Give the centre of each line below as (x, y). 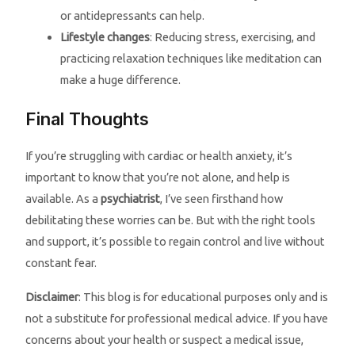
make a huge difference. (121, 80)
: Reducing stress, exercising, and (233, 37)
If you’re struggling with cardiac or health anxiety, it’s (159, 156)
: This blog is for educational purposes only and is (204, 296)
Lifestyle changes (105, 37)
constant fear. (61, 263)
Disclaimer (52, 296)
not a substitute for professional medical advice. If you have (177, 318)
